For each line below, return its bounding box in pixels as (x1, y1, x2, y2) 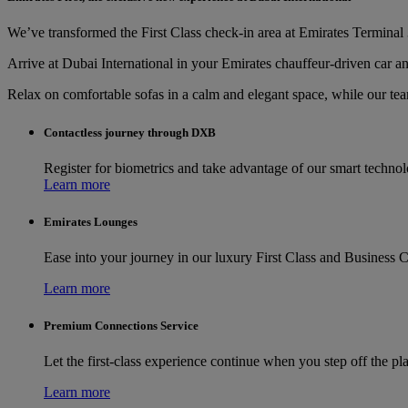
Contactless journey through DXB (44, 125, 216, 139)
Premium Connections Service (44, 319, 199, 333)
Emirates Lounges (44, 214, 138, 229)
